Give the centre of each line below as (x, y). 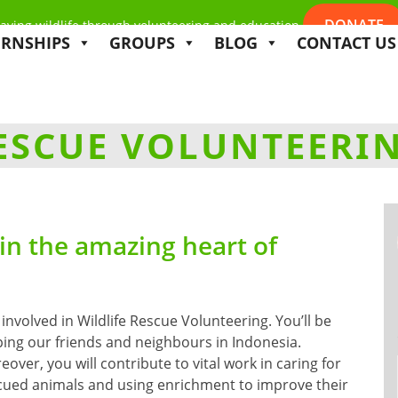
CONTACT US (346, 43)
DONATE (354, 25)
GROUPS (142, 43)
